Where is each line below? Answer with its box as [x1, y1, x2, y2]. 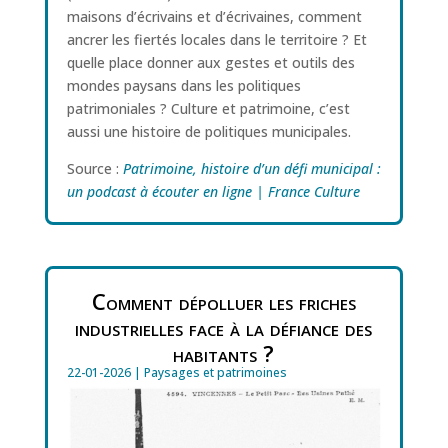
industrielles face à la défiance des [75, 312, 373, 343]
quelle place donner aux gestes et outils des [66, 53, 355, 73]
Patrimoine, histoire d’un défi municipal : [122, 159, 381, 179]
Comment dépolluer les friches [91, 286, 356, 317]
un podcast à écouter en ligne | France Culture [66, 182, 360, 202]
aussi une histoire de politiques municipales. [66, 122, 351, 142]
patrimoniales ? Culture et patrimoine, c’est [66, 99, 350, 119]
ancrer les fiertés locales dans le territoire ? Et [66, 30, 367, 50]
